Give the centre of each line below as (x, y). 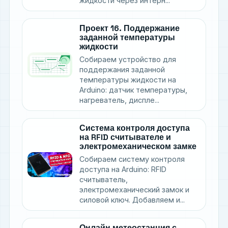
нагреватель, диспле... (119, 100)
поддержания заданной (122, 70)
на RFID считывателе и (125, 137)
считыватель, (104, 180)
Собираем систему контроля (132, 159)
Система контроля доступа (135, 128)
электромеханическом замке (138, 147)
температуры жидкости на (128, 80)
